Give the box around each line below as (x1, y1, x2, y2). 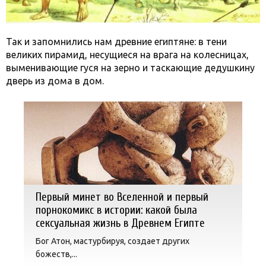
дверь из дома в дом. (6, 75, 104, 86)
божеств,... (36, 249, 77, 259)
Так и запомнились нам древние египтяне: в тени (6, 36, 227, 47)
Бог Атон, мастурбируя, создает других (36, 236, 189, 246)
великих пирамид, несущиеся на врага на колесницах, (6, 49, 249, 60)
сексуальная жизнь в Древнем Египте (36, 216, 205, 230)
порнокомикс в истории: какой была (36, 203, 197, 217)
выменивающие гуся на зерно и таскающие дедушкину (6, 62, 255, 73)
